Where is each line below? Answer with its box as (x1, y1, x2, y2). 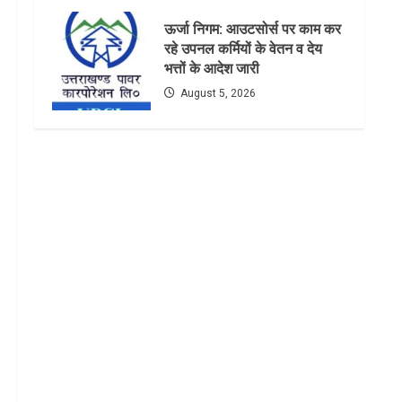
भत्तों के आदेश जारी (164, 60, 259, 78)
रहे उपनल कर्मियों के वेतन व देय (164, 40, 322, 58)
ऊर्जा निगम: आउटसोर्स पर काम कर (164, 21, 341, 39)
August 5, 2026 (178, 87, 256, 100)
